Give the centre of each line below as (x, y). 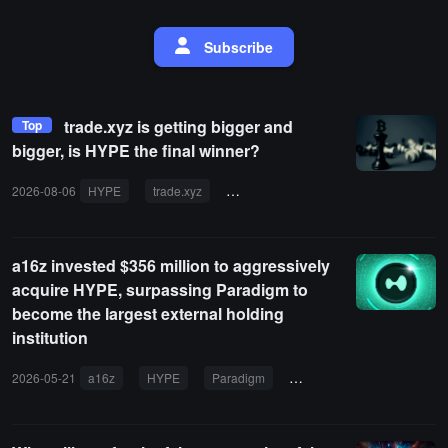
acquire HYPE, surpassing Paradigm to (160, 290)
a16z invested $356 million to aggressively (171, 266)
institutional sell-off (385, 191)
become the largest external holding (148, 314)
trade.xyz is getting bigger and (178, 127)
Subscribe (238, 47)
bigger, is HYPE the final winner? (136, 151)
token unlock (268, 191)
